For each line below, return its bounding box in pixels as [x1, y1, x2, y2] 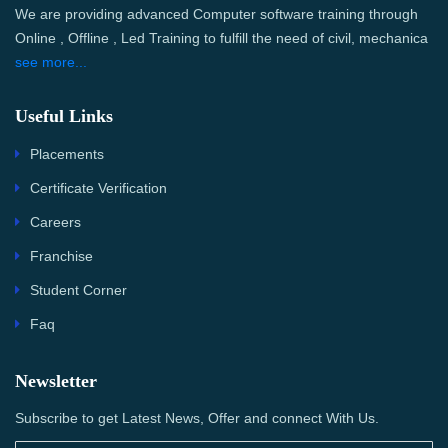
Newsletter [15, 371, 97, 392]
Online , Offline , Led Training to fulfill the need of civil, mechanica [15, 30, 428, 47]
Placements [30, 146, 104, 163]
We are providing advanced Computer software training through [15, 6, 418, 23]
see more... [15, 54, 87, 71]
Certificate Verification [30, 180, 167, 197]
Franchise [30, 248, 93, 265]
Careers [30, 214, 81, 231]
